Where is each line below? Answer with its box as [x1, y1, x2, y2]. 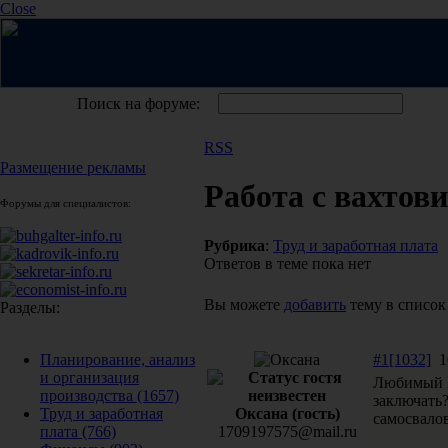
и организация [40, 369, 139, 386]
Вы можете [204, 295, 284, 313]
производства [40, 387, 133, 404]
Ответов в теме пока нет [204, 254, 371, 272]
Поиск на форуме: [77, 95, 200, 112]
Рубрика [204, 236, 265, 254]
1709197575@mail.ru [217, 422, 357, 440]
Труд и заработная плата [273, 236, 438, 254]
